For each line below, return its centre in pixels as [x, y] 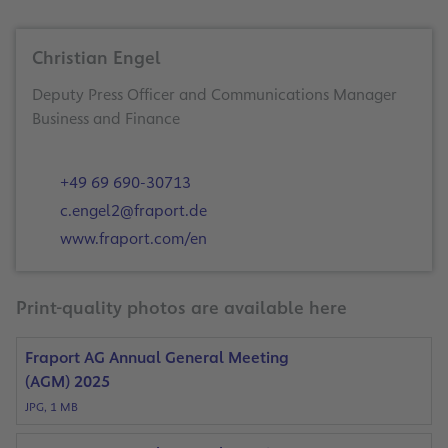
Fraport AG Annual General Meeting [157, 358]
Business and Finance [106, 119]
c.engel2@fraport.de [131, 211]
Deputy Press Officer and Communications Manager [214, 95]
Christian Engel [96, 58]
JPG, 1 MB [51, 407]
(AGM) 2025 [67, 382]
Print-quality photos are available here [181, 308]
